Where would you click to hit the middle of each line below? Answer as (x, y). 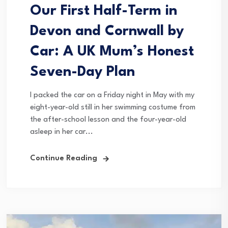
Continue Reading (64, 158)
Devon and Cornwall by (107, 31)
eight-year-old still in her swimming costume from (113, 107)
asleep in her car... (62, 132)
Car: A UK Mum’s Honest (112, 52)
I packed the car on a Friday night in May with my (112, 95)
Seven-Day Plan (82, 72)
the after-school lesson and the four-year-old (108, 120)
